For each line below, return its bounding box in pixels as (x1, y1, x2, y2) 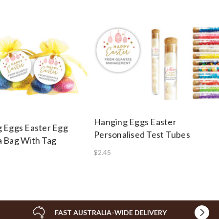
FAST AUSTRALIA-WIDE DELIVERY (55, 208, 167, 217)
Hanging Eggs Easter (94, 116, 176, 127)
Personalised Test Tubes (94, 129, 190, 140)
